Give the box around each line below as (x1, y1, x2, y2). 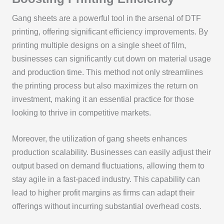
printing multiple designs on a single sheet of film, (11, 41, 186, 50)
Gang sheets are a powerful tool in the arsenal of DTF (11, 14, 201, 23)
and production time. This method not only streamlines (11, 68, 203, 77)
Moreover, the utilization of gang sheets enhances (11, 134, 187, 143)
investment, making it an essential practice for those (11, 95, 194, 104)
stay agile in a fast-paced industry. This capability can (11, 175, 200, 184)
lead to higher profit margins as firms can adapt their (11, 188, 194, 197)
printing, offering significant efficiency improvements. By (11, 27, 208, 36)
